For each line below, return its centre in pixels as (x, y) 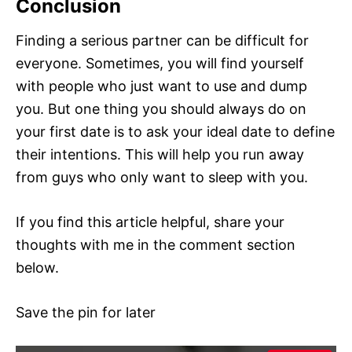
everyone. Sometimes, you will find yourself (160, 63)
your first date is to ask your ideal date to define (175, 131)
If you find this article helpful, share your (150, 222)
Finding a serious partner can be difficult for (162, 40)
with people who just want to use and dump (161, 86)
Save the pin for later (86, 312)
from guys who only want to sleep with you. (162, 177)
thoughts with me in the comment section (156, 244)
